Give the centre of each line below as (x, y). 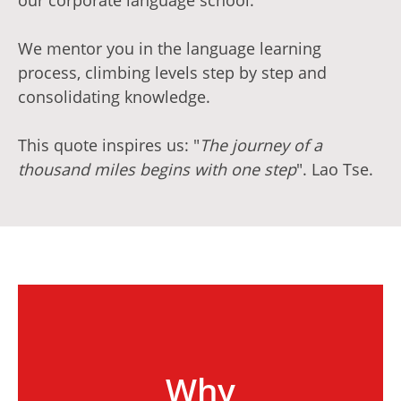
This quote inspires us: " (109, 145)
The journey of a (261, 145)
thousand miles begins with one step (157, 169)
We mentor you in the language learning (170, 48)
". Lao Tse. (335, 169)
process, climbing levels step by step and (172, 73)
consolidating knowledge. (114, 97)
